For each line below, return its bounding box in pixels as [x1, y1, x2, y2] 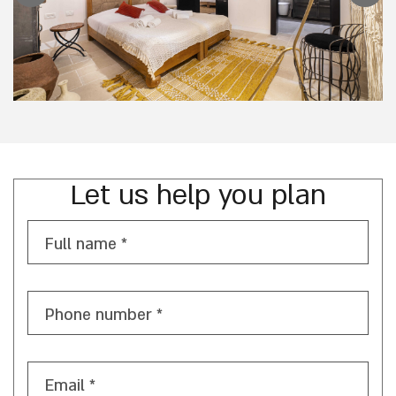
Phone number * [45, 305, 163, 325]
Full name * [45, 234, 127, 255]
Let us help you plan [70, 177, 326, 214]
